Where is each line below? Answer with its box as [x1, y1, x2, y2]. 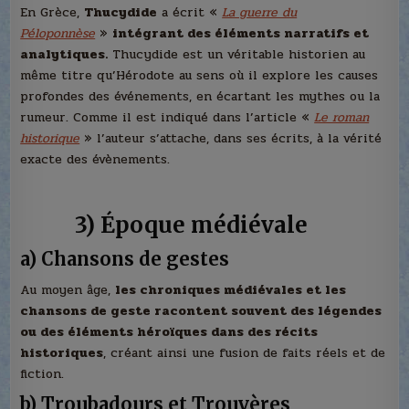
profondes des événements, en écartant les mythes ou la [20, 86, 381, 106]
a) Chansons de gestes [20, 246, 230, 270]
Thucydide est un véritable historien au [108, 44, 366, 64]
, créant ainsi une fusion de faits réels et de [103, 342, 386, 362]
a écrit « [157, 2, 223, 22]
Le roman [314, 107, 370, 127]
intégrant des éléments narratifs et [112, 23, 370, 43]
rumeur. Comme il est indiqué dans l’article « [20, 107, 315, 127]
